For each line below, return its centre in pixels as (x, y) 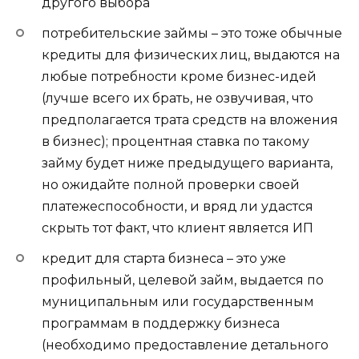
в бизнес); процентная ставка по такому (175, 142)
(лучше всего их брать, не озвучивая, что (177, 99)
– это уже (255, 259)
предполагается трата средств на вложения (190, 120)
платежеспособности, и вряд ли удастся (177, 207)
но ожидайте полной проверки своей (171, 185)
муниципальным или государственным (178, 302)
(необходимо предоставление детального (185, 345)
